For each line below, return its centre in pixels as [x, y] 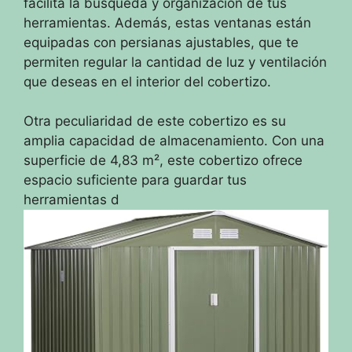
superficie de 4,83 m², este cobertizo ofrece [163, 161]
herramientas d [71, 200]
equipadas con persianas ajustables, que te [161, 42]
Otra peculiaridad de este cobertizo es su [155, 121]
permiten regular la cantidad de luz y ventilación [175, 62]
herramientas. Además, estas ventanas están [167, 22]
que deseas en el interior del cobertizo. [147, 81]
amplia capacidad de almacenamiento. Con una [174, 141]
